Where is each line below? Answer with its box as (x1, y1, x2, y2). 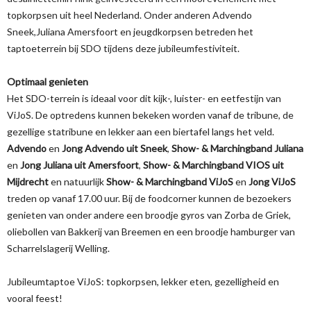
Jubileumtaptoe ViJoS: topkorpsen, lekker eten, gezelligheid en (7, 276, 279, 287)
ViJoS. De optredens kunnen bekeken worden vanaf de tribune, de (7, 109, 294, 121)
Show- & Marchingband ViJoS (106, 176, 233, 187)
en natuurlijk (49, 176, 106, 187)
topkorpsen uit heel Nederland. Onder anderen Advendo (7, 9, 252, 21)
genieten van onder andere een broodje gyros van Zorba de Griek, (7, 209, 291, 221)
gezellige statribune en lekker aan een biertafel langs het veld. (7, 126, 274, 137)
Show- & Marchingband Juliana (171, 142, 303, 154)
